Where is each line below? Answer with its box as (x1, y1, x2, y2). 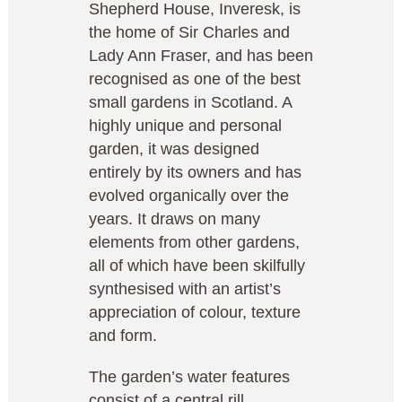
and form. (89, 327, 157, 345)
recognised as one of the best (89, 70, 301, 88)
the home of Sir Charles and (89, 23, 290, 41)
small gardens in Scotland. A (89, 93, 292, 111)
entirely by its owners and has (89, 163, 301, 181)
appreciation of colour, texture (89, 303, 301, 321)
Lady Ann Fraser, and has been (89, 47, 313, 65)
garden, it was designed (89, 140, 259, 158)
